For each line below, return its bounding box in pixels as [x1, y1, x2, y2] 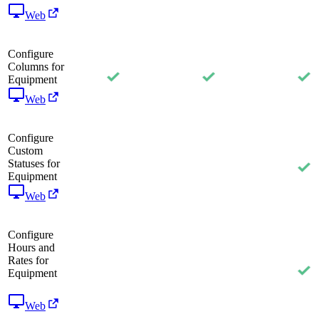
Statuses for [8, 157, 60, 169]
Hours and [8, 241, 55, 253]
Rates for [8, 253, 48, 266]
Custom [8, 144, 43, 157]
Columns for [8, 60, 64, 73]
